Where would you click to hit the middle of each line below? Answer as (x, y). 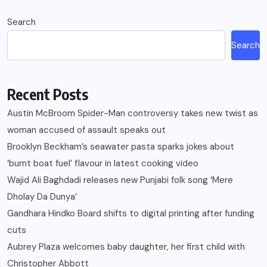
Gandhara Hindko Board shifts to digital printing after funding (131, 213)
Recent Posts (48, 94)
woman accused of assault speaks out (86, 130)
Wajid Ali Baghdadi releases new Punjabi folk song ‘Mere (120, 180)
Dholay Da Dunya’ (42, 196)
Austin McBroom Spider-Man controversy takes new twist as (133, 113)
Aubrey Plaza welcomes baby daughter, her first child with (126, 246)
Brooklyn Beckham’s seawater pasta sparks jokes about (121, 146)
